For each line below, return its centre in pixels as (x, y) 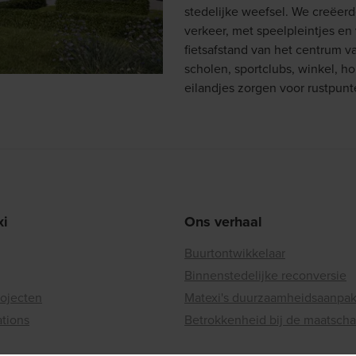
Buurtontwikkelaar (235, 253)
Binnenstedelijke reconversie (265, 276)
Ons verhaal (223, 222)
